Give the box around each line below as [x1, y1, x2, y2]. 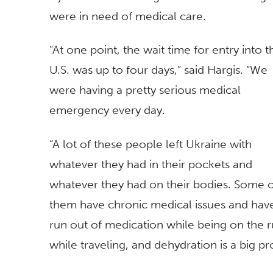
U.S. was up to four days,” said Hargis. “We [49, 63, 268, 77]
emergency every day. [49, 103, 165, 118]
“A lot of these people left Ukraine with [49, 136, 252, 151]
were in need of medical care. [49, 9, 206, 23]
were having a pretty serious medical [49, 83, 241, 97]
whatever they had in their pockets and [49, 157, 252, 171]
